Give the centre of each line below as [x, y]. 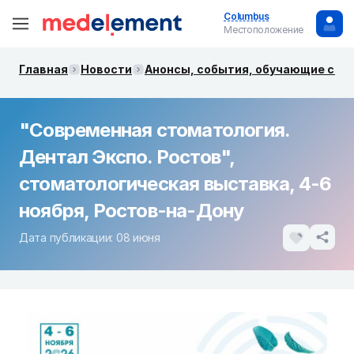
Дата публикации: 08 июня [90, 237]
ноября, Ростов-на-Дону [132, 211]
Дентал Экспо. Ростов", [127, 157]
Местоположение [264, 30]
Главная [43, 69]
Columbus [247, 16]
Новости [106, 69]
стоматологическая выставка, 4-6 [175, 184]
